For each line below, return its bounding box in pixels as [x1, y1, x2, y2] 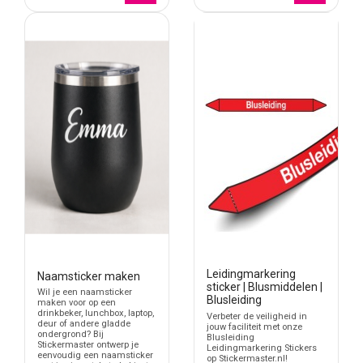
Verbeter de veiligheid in [207, 310, 307, 322]
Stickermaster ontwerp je [37, 340, 139, 351]
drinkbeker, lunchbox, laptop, [37, 308, 154, 319]
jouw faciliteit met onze [207, 321, 302, 332]
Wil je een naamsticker [37, 287, 132, 298]
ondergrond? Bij [37, 329, 104, 340]
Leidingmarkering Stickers [207, 342, 317, 353]
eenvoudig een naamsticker [37, 350, 153, 361]
